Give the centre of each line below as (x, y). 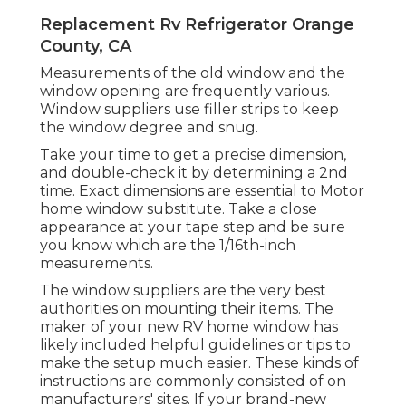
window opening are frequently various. (185, 91)
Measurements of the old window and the (193, 72)
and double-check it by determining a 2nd (194, 172)
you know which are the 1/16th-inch (168, 245)
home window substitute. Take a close (179, 208)
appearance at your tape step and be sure (193, 227)
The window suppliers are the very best (183, 290)
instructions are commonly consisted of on (193, 381)
